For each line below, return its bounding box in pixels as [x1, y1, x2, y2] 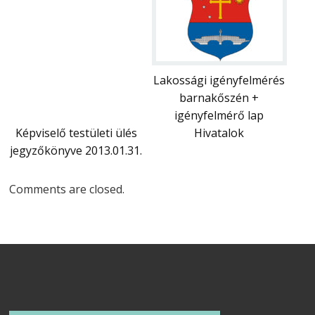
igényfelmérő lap [174, 107, 264, 123]
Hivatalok [193, 124, 244, 141]
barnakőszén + [179, 89, 259, 105]
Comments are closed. [9, 181, 125, 197]
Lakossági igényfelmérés [153, 72, 285, 88]
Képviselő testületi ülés [15, 124, 137, 141]
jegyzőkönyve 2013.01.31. [10, 142, 143, 158]
